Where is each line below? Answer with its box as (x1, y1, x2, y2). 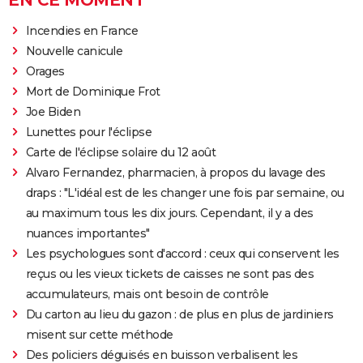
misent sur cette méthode (25, 327, 173, 343)
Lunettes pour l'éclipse (25, 125, 152, 140)
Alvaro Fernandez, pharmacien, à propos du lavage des (25, 165, 326, 181)
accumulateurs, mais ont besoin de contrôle (25, 287, 269, 302)
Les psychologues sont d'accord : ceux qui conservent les (25, 246, 340, 262)
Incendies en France (25, 23, 139, 39)
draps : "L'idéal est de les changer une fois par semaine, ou (25, 186, 344, 201)
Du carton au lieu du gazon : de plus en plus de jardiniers (25, 307, 334, 322)
